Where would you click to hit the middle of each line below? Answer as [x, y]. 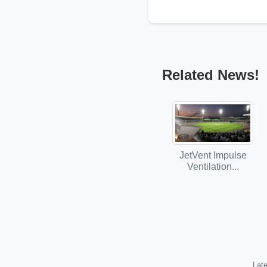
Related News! [211, 75]
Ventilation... [213, 166]
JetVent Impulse [213, 155]
